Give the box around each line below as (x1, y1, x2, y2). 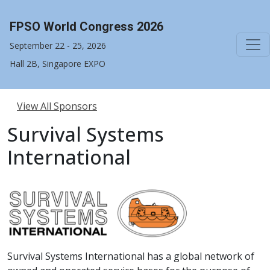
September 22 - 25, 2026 (10, 40, 106, 51)
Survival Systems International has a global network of (7, 249, 254, 263)
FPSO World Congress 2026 (10, 19, 163, 34)
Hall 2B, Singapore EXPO (10, 58, 105, 69)
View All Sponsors (17, 99, 97, 113)
